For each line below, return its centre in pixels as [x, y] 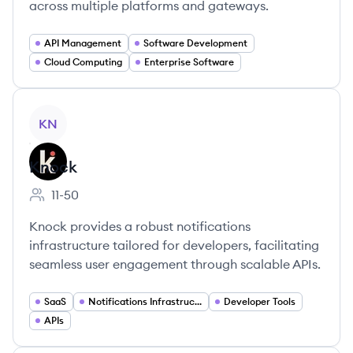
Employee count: [78, 203]
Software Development [195, 43]
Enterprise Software [189, 62]
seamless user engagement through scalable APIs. [175, 264]
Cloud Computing [83, 62]
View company [72, 113]
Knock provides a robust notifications [140, 226]
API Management [83, 43]
